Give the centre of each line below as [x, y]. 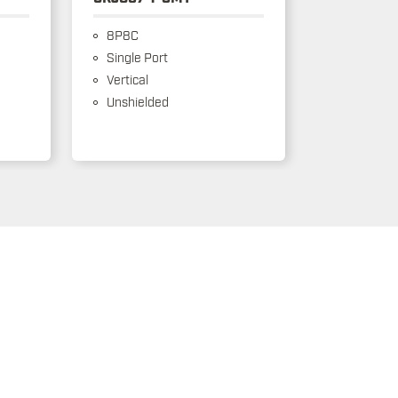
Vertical [126, 79]
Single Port [135, 57]
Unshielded [136, 101]
